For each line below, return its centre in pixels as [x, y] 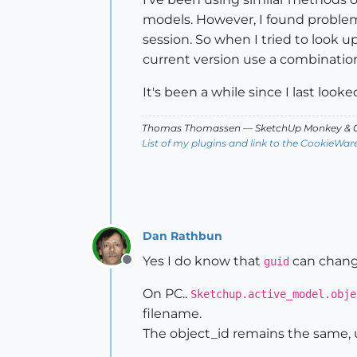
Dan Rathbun [182, 235]
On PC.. [167, 294]
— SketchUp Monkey [292, 128]
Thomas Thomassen [191, 128]
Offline [147, 268]
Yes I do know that [203, 261]
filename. [172, 314]
